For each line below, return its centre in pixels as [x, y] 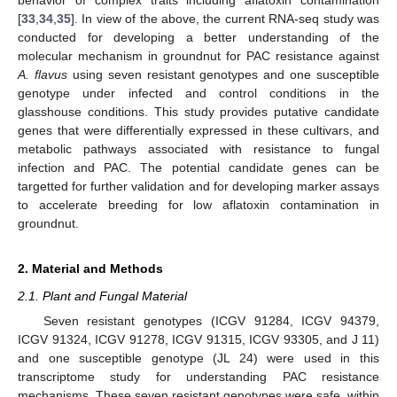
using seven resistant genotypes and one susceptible [223, 74]
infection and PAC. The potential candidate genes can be [198, 167]
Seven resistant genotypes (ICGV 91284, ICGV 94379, [211, 321]
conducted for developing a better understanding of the [198, 37]
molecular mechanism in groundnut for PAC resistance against [198, 55]
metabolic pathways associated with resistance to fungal [198, 148]
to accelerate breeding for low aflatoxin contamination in [198, 204]
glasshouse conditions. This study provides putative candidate [198, 111]
